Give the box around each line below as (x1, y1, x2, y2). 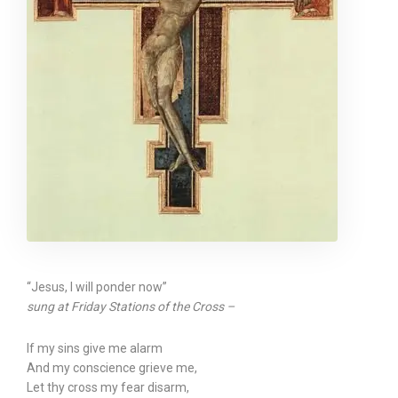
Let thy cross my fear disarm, (27, 380, 189, 394)
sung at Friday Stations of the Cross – (27, 299, 235, 314)
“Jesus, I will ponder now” (27, 280, 167, 294)
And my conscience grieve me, (27, 361, 197, 375)
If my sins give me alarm (27, 341, 163, 355)
